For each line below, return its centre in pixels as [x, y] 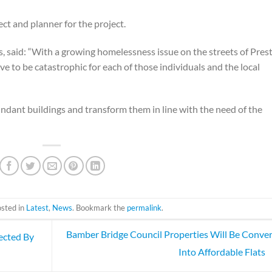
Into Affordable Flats [223, 252]
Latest [38, 208]
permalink [144, 208]
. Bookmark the [100, 208]
